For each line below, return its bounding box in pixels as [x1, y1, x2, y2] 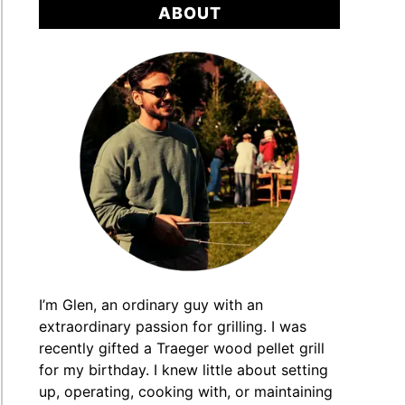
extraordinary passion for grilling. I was [39, 317, 307, 336]
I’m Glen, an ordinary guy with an [39, 296, 264, 315]
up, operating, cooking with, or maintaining [39, 382, 334, 401]
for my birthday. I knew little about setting [39, 361, 329, 380]
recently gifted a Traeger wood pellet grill [39, 339, 325, 358]
